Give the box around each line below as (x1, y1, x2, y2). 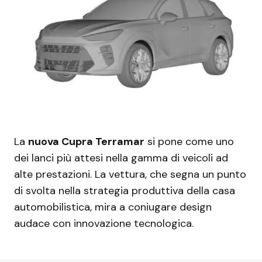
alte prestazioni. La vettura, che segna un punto (14, 167, 246, 181)
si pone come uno (144, 134, 234, 149)
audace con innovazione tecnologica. (14, 216, 194, 230)
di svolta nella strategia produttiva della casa (14, 183, 235, 198)
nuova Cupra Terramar (28, 134, 144, 149)
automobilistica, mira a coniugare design (14, 199, 212, 214)
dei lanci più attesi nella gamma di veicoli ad (14, 150, 228, 165)
